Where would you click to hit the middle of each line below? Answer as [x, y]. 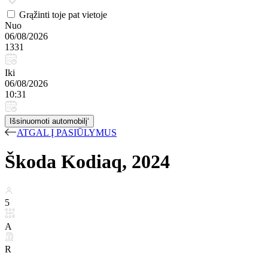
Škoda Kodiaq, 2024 [87, 162]
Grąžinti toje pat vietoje [63, 15]
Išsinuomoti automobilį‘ [49, 121]
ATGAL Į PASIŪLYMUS [67, 133]
